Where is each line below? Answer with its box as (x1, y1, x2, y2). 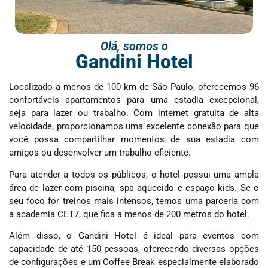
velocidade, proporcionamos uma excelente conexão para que (9, 121, 259, 132)
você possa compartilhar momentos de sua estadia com (9, 134, 259, 145)
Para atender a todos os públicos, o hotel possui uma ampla (9, 169, 259, 180)
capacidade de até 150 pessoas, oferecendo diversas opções (9, 243, 259, 255)
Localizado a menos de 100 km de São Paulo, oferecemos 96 (9, 81, 259, 93)
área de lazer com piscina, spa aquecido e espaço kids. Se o (9, 182, 259, 193)
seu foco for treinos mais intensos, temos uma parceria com (9, 195, 259, 206)
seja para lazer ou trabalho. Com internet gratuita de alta (9, 108, 259, 119)
